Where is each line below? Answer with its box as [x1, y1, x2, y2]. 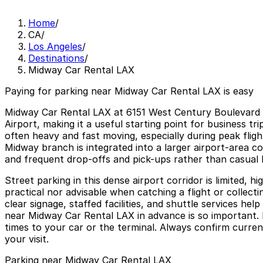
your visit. [5, 233, 49, 245]
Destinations [28, 52, 85, 65]
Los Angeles [28, 41, 82, 53]
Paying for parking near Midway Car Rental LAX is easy [5, 85, 254, 97]
